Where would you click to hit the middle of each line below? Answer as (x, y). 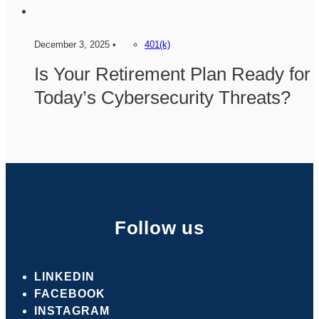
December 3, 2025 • (75, 44)
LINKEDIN (64, 276)
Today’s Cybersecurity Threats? (162, 97)
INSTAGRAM (72, 310)
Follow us (159, 228)
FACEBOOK (70, 293)
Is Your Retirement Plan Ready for (172, 74)
